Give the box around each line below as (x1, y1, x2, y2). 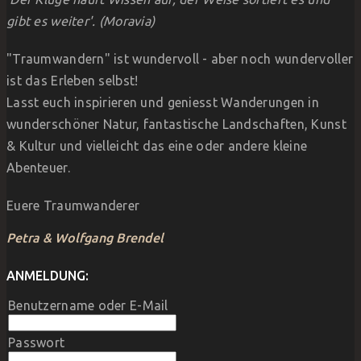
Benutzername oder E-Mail (8, 298, 168, 313)
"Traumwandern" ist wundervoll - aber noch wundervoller (6, 52, 354, 67)
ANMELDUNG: (6, 268, 89, 284)
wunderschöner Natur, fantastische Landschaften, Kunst (6, 117, 346, 132)
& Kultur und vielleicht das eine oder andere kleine (6, 139, 308, 154)
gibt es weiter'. (6, 14, 99, 29)
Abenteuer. (6, 160, 70, 176)
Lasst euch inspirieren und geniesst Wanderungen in (6, 95, 319, 110)
